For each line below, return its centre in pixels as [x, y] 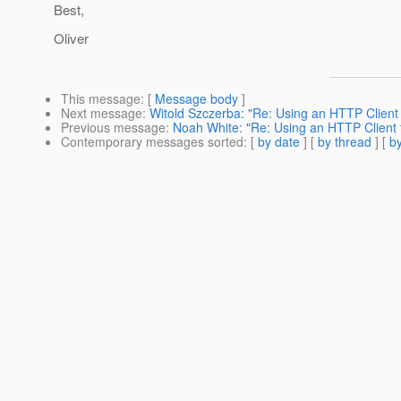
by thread [345, 142]
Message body [196, 99]
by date [279, 142]
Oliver [71, 38]
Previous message [113, 128]
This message [101, 99]
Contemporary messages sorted [152, 142]
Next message [102, 113]
